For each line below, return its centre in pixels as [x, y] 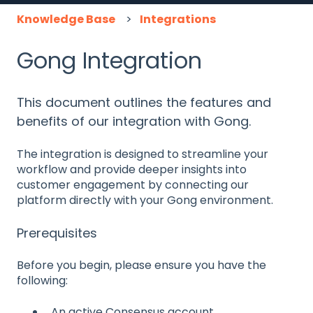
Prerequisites [57, 233]
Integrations [178, 19]
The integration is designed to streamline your [143, 154]
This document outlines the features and [144, 103]
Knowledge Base [66, 19]
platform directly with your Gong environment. [145, 200]
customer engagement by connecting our [133, 184]
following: [42, 281]
